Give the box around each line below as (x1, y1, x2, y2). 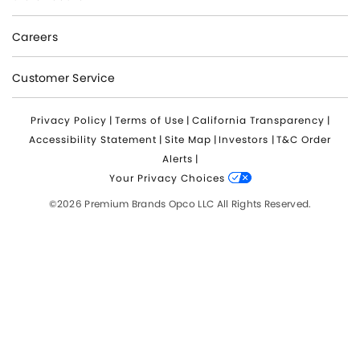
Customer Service (12, 69, 115, 86)
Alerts (162, 151, 193, 166)
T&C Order (276, 132, 332, 146)
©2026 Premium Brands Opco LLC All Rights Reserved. (48, 196, 312, 211)
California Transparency (191, 112, 325, 127)
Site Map (164, 132, 211, 146)
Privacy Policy (30, 112, 107, 127)
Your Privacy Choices (108, 170, 228, 185)
